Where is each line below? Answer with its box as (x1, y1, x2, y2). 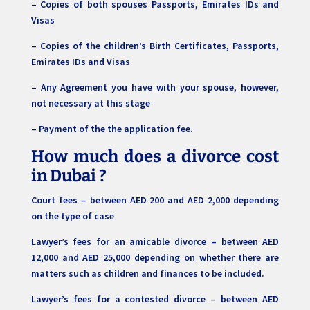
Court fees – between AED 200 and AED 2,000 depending (30, 194, 280, 207)
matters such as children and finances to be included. (30, 267, 266, 280)
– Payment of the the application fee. (30, 122, 193, 136)
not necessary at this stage (30, 97, 152, 110)
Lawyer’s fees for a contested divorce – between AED (30, 293, 280, 306)
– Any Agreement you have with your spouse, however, (30, 81, 280, 94)
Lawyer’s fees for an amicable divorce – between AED (30, 235, 280, 248)
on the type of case (30, 210, 116, 223)
